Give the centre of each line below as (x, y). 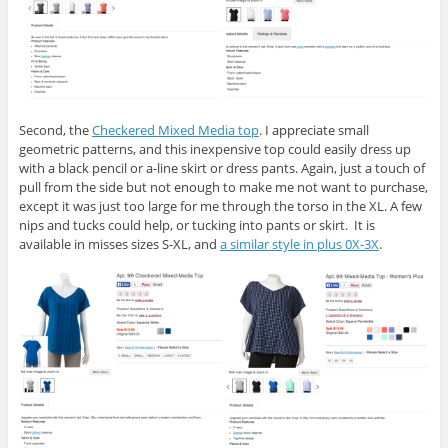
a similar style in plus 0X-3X (299, 244)
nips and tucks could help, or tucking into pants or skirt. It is (196, 225)
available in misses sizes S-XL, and (119, 244)
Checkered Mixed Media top (175, 130)
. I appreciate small (313, 130)
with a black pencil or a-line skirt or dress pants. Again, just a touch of (221, 168)
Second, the (55, 130)
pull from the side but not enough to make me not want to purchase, (223, 187)
